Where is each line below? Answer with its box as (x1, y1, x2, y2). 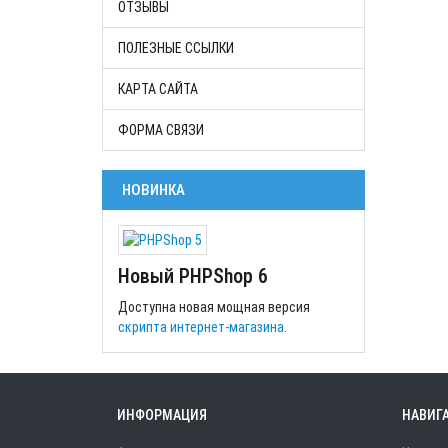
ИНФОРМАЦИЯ (117, 407, 207, 423)
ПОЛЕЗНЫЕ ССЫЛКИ (118, 40, 234, 56)
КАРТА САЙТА (118, 81, 198, 97)
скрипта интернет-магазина (118, 319, 284, 335)
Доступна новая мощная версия (118, 299, 310, 315)
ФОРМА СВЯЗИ (118, 122, 204, 138)
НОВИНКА (122, 181, 185, 199)
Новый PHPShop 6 (118, 264, 268, 288)
